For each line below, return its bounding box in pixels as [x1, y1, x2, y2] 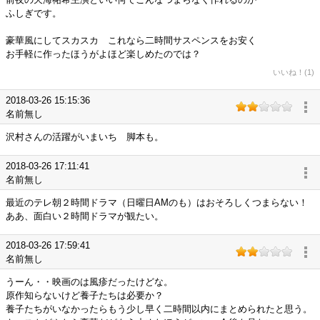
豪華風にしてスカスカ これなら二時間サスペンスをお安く [6, 35, 256, 46]
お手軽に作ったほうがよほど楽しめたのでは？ [6, 49, 201, 59]
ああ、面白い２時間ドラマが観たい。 [6, 211, 164, 221]
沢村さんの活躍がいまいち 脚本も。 [6, 131, 164, 142]
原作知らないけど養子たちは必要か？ [6, 290, 164, 301]
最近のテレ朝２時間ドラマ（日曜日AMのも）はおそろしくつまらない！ [6, 197, 308, 208]
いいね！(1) [273, 68, 314, 76]
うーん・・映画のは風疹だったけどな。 [6, 276, 173, 287]
